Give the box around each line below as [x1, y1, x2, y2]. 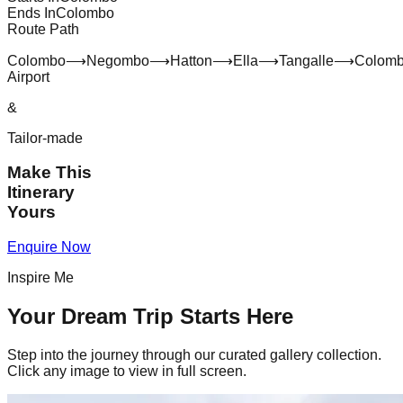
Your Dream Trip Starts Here [7, 304, 293, 329]
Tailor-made [7, 130, 83, 146]
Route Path [7, 21, 79, 37]
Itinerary [7, 183, 75, 202]
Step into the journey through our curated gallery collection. [7, 346, 381, 363]
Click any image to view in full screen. [7, 363, 246, 379]
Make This [7, 163, 92, 183]
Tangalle [279, 52, 334, 68]
